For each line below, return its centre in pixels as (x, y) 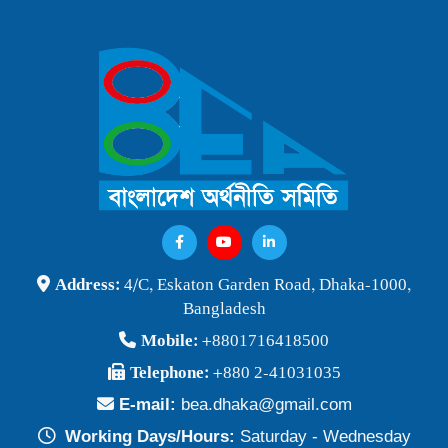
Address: (89, 285)
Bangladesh (224, 309)
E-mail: (149, 405)
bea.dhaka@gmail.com (266, 405)
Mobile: (171, 341)
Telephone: (171, 373)
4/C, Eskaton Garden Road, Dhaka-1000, (267, 285)
